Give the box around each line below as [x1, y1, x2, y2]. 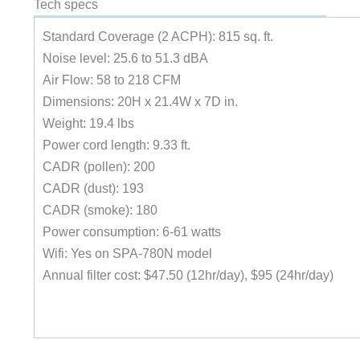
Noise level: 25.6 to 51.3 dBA [42, 50, 208, 65]
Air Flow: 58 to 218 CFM [42, 72, 181, 87]
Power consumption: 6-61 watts [42, 223, 221, 239]
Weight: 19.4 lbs [42, 115, 134, 130]
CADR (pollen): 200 [42, 158, 155, 174]
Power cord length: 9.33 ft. [42, 137, 190, 152]
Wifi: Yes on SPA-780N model [42, 245, 212, 260]
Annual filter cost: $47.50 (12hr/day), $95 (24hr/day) [42, 267, 333, 282]
